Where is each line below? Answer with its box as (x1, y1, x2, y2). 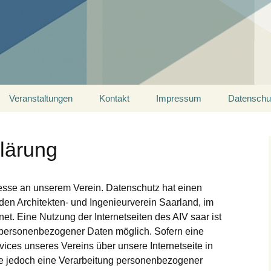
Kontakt (99, 93, 129, 103)
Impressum (156, 93, 201, 103)
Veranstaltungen (9, 93, 73, 103)
